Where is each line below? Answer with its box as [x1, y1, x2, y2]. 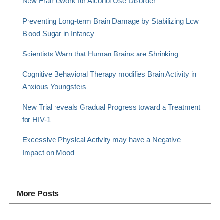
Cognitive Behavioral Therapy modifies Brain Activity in [22, 69, 197, 78]
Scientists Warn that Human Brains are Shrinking [22, 49, 179, 58]
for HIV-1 [22, 115, 51, 124]
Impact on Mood [22, 148, 75, 157]
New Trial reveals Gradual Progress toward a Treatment [22, 102, 201, 111]
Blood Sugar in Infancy [22, 29, 95, 38]
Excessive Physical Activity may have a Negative [22, 135, 181, 144]
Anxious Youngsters [22, 82, 87, 91]
